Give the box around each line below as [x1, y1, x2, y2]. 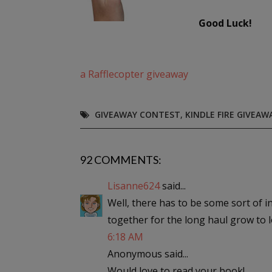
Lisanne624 [107, 179, 160, 192]
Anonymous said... [107, 247, 188, 260]
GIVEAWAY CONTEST [95, 109, 180, 120]
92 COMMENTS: [80, 153, 161, 166]
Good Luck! [199, 16, 252, 30]
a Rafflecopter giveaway [80, 67, 188, 81]
